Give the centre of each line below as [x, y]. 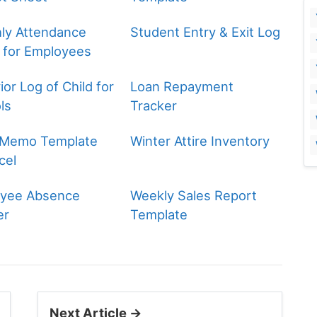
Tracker [154, 106]
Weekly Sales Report [194, 196]
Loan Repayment [182, 87]
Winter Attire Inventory [200, 141]
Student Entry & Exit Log [206, 32]
